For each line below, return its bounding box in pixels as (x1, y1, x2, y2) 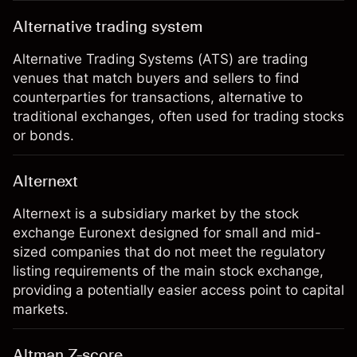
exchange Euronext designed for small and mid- (13, 225, 321, 241)
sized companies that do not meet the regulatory (13, 244, 325, 260)
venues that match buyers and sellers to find (13, 70, 300, 86)
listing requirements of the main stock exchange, (13, 263, 324, 279)
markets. (13, 301, 69, 317)
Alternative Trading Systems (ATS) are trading (13, 51, 308, 67)
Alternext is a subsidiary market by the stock (13, 206, 299, 222)
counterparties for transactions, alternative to (13, 89, 303, 105)
